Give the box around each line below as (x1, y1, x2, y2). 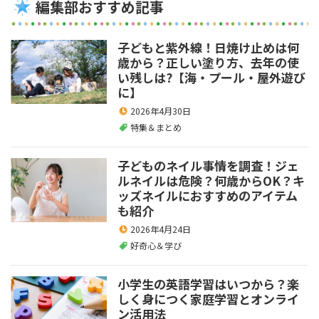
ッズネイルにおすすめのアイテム (117, 187, 298, 205)
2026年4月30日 (130, 105, 191, 117)
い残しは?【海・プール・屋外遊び (117, 68, 305, 87)
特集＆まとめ (130, 121, 182, 134)
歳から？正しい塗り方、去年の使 (117, 53, 299, 72)
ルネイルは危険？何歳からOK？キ (117, 172, 305, 190)
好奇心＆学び (130, 239, 182, 252)
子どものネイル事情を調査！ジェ (117, 157, 299, 175)
